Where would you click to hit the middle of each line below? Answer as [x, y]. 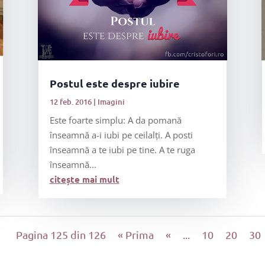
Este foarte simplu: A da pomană [115, 120]
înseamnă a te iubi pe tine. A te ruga [122, 150]
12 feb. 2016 [70, 102]
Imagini [111, 102]
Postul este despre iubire [114, 83]
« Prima [135, 235]
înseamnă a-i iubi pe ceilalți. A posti [121, 135]
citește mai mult [84, 180]
